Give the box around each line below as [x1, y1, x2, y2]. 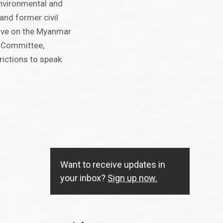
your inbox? [60, 173, 108, 184]
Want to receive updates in [60, 159, 165, 170]
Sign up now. [107, 173, 157, 184]
